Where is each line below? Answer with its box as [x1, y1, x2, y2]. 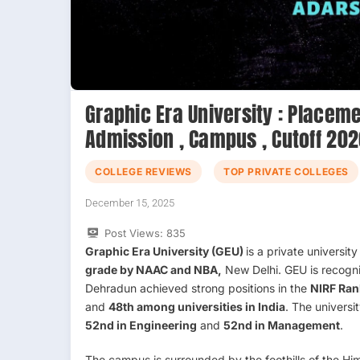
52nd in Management [223, 317, 340, 332]
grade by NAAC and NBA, [85, 262, 222, 276]
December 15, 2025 [85, 196, 174, 209]
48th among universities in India [108, 299, 285, 313]
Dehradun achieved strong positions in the [85, 280, 310, 295]
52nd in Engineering [85, 317, 197, 332]
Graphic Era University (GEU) [85, 243, 246, 258]
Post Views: [104, 226, 163, 239]
